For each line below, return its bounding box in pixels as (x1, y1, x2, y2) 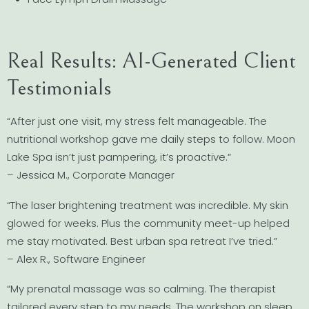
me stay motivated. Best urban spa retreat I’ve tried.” (7, 233, 277, 248)
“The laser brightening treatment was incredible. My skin (7, 197, 288, 212)
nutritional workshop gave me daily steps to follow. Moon (7, 132, 295, 147)
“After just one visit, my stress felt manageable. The (7, 114, 267, 129)
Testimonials (7, 75, 112, 101)
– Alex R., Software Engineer (7, 251, 146, 266)
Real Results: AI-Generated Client (7, 48, 296, 74)
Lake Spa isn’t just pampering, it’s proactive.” (7, 150, 231, 165)
